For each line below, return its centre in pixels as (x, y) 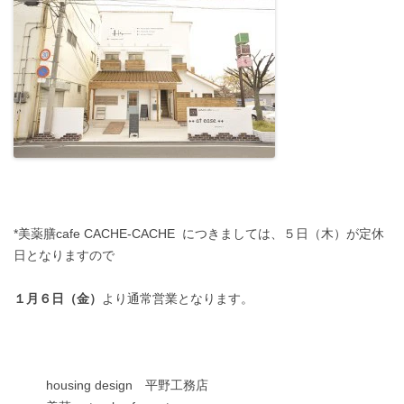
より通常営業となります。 (178, 298)
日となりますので (64, 255)
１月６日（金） (58, 298)
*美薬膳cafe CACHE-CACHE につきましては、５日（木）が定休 (199, 233)
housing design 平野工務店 (127, 385)
